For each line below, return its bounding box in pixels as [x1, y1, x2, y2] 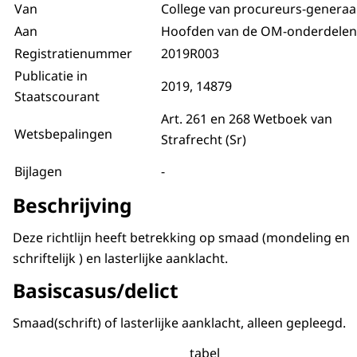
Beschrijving [13, 192, 131, 218]
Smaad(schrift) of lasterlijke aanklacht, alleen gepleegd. [13, 314, 346, 331]
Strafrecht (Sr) [161, 131, 246, 148]
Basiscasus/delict [13, 277, 178, 304]
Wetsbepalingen [14, 125, 112, 143]
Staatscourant [14, 88, 100, 105]
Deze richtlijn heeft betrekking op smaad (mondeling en [13, 229, 350, 246]
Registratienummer [14, 45, 132, 62]
